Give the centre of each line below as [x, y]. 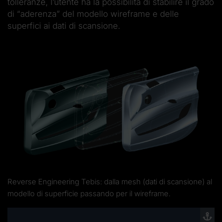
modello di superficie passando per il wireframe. [89, 194]
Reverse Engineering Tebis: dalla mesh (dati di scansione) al [110, 182]
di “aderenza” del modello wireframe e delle [93, 14]
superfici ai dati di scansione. [64, 26]
